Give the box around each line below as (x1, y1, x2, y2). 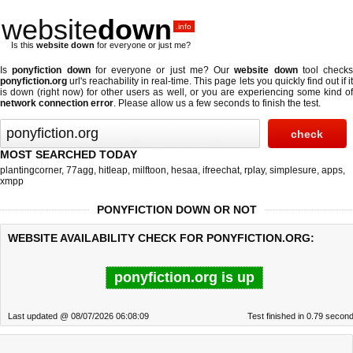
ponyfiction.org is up (114, 269, 255, 285)
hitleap (98, 165, 128, 176)
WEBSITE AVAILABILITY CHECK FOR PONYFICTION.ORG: (8, 232, 314, 244)
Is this (11, 40, 36, 50)
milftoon (132, 165, 166, 176)
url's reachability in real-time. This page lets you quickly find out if (67, 76, 348, 87)
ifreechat (203, 165, 240, 176)
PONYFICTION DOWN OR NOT (96, 203, 257, 216)
